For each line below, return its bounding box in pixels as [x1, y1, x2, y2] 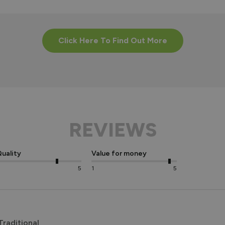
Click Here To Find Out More [58, 36, 167, 46]
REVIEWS [68, 118, 157, 142]
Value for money [91, 149, 147, 158]
